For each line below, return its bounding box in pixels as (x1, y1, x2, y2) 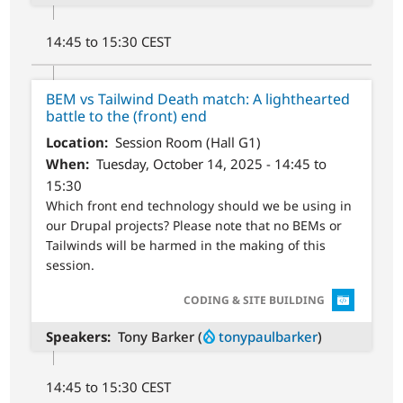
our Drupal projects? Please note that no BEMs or (46, 216, 343, 234)
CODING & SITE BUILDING (183, 292, 325, 309)
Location (46, 132, 105, 151)
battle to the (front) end (46, 106, 208, 127)
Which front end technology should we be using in (46, 196, 353, 214)
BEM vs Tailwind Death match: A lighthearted (46, 89, 351, 110)
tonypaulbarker (218, 327, 318, 346)
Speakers (46, 327, 108, 346)
